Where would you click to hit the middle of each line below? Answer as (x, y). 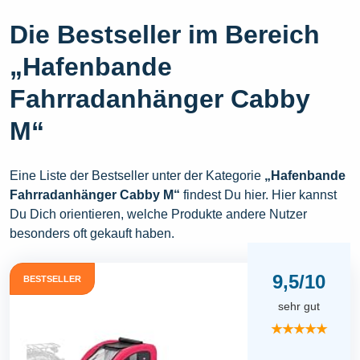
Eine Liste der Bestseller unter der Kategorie (137, 176)
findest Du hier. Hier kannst (258, 195)
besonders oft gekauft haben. (92, 234)
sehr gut (299, 307)
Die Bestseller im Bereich (165, 35)
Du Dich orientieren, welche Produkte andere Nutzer (158, 215)
